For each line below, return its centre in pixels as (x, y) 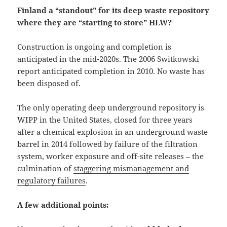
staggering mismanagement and (131, 168)
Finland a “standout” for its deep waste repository (113, 10)
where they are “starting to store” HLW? (95, 23)
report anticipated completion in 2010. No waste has (111, 71)
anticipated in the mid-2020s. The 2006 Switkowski (108, 59)
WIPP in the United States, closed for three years (105, 120)
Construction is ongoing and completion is (94, 47)
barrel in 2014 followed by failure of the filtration (108, 144)
